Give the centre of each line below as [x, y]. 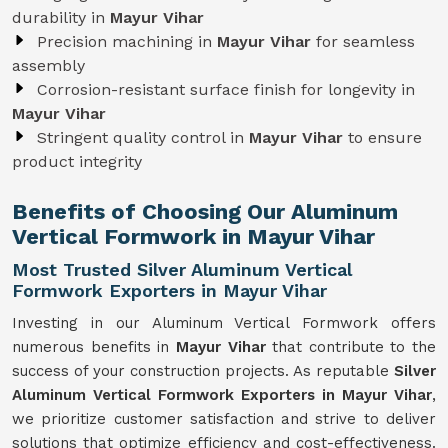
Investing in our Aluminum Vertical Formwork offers [224, 323]
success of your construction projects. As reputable [203, 371]
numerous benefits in [94, 347]
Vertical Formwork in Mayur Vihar [193, 236]
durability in [61, 17]
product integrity [77, 161]
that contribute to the [354, 347]
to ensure [385, 137]
